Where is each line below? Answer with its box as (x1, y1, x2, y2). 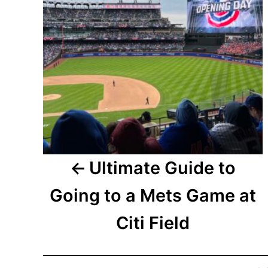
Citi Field (116, 212, 190, 234)
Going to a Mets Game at (50, 185, 257, 206)
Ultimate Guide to (89, 157, 236, 179)
